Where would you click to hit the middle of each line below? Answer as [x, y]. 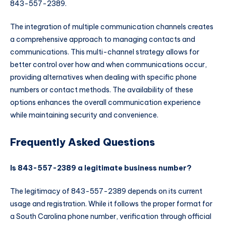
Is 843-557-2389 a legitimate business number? [101, 168]
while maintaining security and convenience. [84, 115]
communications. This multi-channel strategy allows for [105, 52]
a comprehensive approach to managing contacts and [103, 39]
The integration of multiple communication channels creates [112, 26]
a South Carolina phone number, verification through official [111, 217]
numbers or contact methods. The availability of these [102, 90]
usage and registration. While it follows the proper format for [111, 204]
